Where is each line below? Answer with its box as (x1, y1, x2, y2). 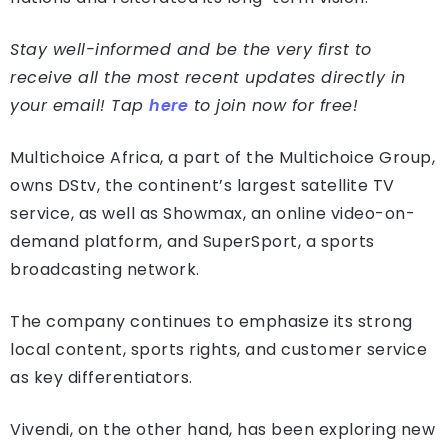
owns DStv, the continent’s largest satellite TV (10, 174, 395, 198)
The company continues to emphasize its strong (10, 310, 413, 334)
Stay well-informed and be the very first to (10, 38, 372, 62)
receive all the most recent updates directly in (10, 66, 406, 90)
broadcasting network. (10, 258, 200, 282)
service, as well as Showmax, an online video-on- (10, 202, 415, 226)
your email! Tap (10, 94, 149, 118)
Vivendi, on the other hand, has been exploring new (10, 418, 435, 442)
